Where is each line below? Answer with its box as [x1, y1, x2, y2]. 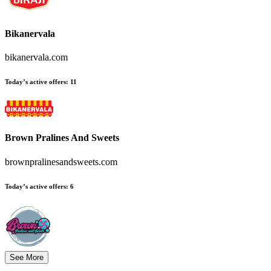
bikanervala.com [5, 52, 68, 63]
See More [10, 253, 44, 263]
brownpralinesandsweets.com [5, 156, 117, 167]
